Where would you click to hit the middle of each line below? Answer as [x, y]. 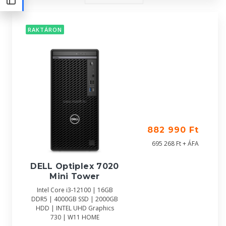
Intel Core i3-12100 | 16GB [75, 190]
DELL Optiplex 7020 [75, 166]
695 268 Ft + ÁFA [175, 144]
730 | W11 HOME [75, 217]
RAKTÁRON [45, 30]
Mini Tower [75, 176]
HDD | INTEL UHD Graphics [75, 208]
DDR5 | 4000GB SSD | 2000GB [75, 199]
